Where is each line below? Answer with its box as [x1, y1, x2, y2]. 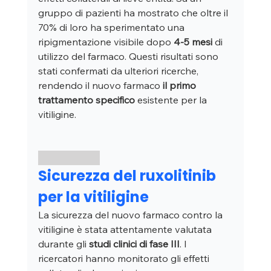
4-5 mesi [173, 36, 212, 48]
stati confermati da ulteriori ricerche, [38, 65, 201, 77]
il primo [162, 79, 198, 92]
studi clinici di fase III [88, 238, 180, 250]
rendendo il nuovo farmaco [38, 79, 163, 92]
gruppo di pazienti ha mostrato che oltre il [38, 7, 230, 19]
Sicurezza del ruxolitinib [38, 166, 219, 186]
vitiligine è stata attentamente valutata [38, 223, 214, 236]
